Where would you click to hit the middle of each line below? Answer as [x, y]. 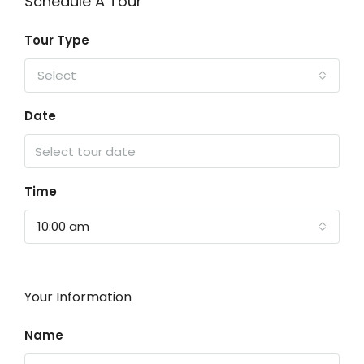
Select [57, 75]
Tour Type [57, 40]
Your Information [78, 297]
